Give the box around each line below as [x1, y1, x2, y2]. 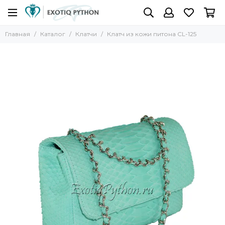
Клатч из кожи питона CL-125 [107, 30, 196, 38]
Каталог [40, 30, 65, 38]
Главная [5, 30, 30, 38]
